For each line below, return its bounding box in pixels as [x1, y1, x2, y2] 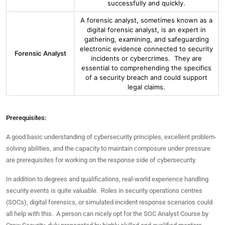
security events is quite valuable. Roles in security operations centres [6, 187, 202, 194]
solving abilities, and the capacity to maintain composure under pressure [6, 145, 210, 152]
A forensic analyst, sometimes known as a [80, 16, 212, 24]
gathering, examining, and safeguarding [84, 35, 209, 43]
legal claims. [128, 83, 165, 91]
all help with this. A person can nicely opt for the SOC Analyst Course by [6, 210, 208, 217]
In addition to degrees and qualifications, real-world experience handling [6, 175, 208, 183]
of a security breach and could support [85, 73, 207, 81]
